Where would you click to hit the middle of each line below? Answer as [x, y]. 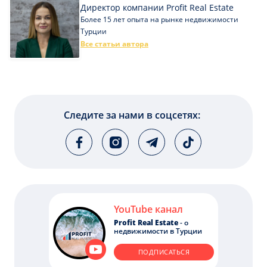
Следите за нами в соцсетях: [132, 115]
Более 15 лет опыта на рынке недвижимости [159, 20]
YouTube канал [148, 209]
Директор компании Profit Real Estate [157, 8]
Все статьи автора [114, 44]
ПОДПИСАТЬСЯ [164, 252]
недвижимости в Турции [158, 231]
